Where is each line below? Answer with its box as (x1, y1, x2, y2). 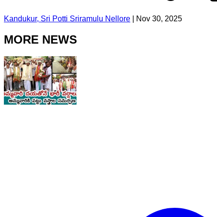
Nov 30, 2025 (136, 14, 182, 23)
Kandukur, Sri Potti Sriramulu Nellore (4, 14, 130, 23)
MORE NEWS (4, 32, 77, 46)
